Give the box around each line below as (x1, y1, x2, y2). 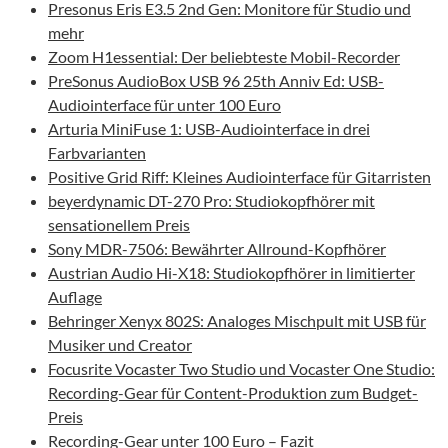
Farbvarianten (48, 143, 146, 163)
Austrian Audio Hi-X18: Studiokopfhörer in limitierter (48, 263, 415, 283)
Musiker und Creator (48, 335, 192, 355)
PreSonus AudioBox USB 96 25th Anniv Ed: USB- (48, 71, 384, 91)
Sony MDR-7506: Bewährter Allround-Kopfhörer (48, 239, 386, 259)
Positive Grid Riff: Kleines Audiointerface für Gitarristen (48, 167, 431, 187)
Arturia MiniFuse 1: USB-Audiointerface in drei (48, 119, 370, 139)
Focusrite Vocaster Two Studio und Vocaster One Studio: (48, 359, 435, 379)
